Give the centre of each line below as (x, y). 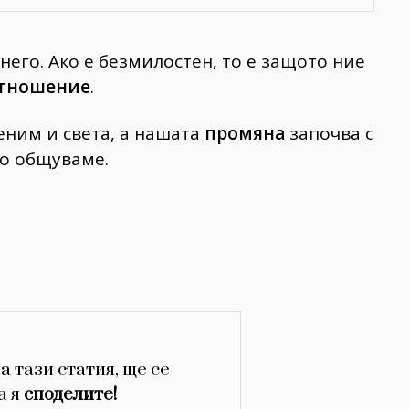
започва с (329, 133)
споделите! (70, 395)
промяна (245, 133)
